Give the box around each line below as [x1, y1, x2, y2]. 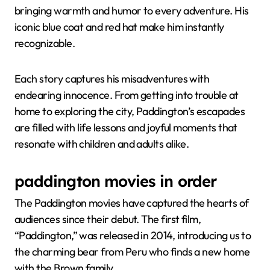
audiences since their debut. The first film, [14, 212, 201, 227]
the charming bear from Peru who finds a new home [14, 245, 250, 259]
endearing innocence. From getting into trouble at [14, 87, 239, 102]
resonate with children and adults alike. [14, 136, 189, 151]
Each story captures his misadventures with [14, 71, 210, 86]
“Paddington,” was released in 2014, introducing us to [14, 228, 251, 243]
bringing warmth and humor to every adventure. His [14, 3, 249, 17]
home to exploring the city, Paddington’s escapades [14, 104, 245, 118]
